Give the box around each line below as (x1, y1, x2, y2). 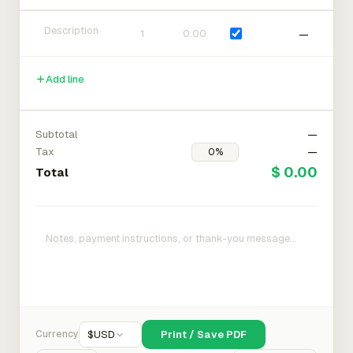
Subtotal (35, 128, 77, 141)
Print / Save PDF (161, 328, 247, 341)
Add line (46, 72, 84, 86)
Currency (35, 328, 79, 340)
